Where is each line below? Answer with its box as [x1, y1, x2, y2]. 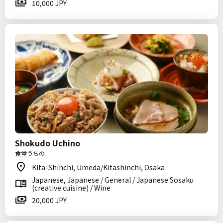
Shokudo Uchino [15, 137, 80, 149]
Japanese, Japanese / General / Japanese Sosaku [32, 175, 194, 185]
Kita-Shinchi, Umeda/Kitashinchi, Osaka [32, 162, 165, 172]
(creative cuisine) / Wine [32, 183, 111, 193]
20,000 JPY [32, 195, 67, 205]
